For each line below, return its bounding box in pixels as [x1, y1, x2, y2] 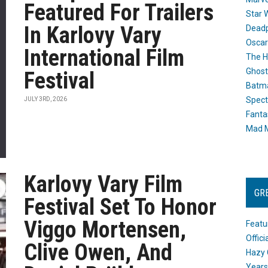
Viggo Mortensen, [24, 217, 187, 243]
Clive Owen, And [24, 239, 173, 266]
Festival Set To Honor [24, 194, 217, 220]
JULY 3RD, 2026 [24, 96, 68, 102]
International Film [24, 45, 185, 71]
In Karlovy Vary [24, 22, 162, 48]
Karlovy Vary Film [24, 171, 183, 197]
